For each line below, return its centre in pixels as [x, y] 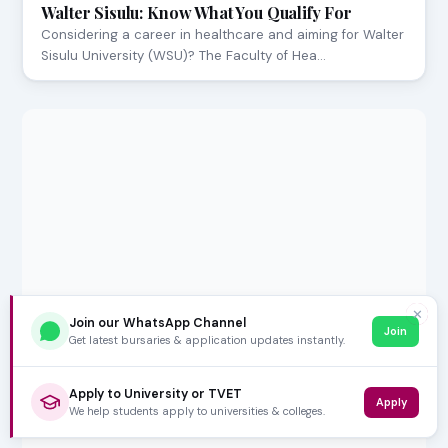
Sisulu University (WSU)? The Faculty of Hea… [184, 56]
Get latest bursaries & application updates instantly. [207, 339]
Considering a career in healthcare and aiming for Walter [223, 35]
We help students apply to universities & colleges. [197, 410]
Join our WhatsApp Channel [157, 322]
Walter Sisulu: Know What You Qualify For [196, 13]
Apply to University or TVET [155, 393]
